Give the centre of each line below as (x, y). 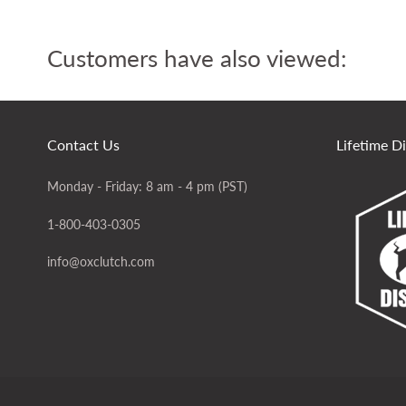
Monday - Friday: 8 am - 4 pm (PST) (147, 186)
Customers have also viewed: (197, 58)
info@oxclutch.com (101, 262)
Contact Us (83, 144)
